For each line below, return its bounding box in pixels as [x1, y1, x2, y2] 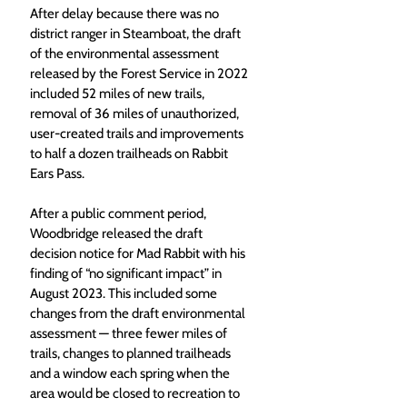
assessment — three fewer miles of [30, 325, 230, 342]
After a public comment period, [30, 205, 209, 223]
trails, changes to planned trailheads [30, 345, 233, 362]
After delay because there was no [30, 5, 222, 23]
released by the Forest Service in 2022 [30, 65, 251, 83]
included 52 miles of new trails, [30, 85, 207, 103]
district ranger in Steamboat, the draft [30, 25, 243, 43]
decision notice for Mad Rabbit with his [30, 245, 248, 263]
